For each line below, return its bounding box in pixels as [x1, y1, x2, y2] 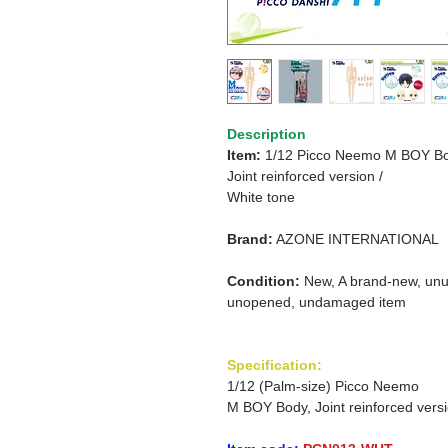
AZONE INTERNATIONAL [276, 231, 439, 247]
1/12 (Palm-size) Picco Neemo [227, 378, 419, 394]
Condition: [227, 273, 300, 289]
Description [227, 126, 306, 142]
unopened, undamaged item [227, 294, 406, 310]
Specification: [227, 357, 322, 373]
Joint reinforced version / [227, 168, 383, 184]
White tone [227, 189, 295, 205]
